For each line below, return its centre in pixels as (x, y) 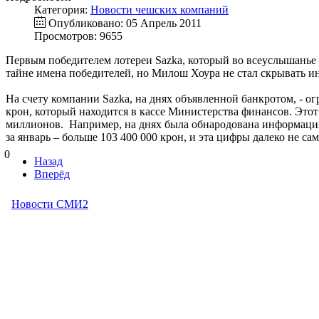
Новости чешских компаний (159, 10)
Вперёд (52, 174)
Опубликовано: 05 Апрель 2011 (125, 23)
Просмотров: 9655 (78, 36)
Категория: (62, 10)
